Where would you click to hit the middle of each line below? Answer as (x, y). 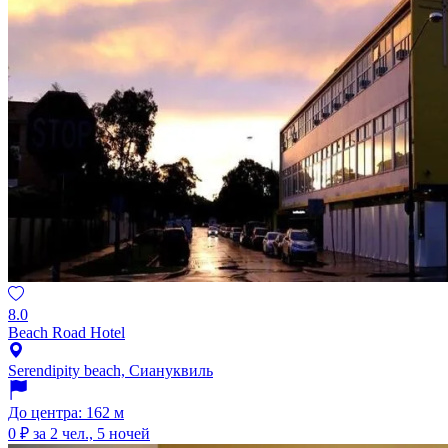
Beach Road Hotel (66, 333)
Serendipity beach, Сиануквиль (110, 371)
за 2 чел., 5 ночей (91, 434)
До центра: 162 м (66, 413)
